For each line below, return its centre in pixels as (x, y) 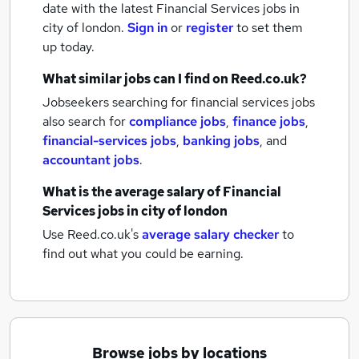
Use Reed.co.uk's (91, 234)
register (210, 28)
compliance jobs (177, 121)
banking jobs (221, 141)
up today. (69, 47)
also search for (86, 121)
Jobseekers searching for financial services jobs (179, 102)
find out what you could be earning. (143, 254)
